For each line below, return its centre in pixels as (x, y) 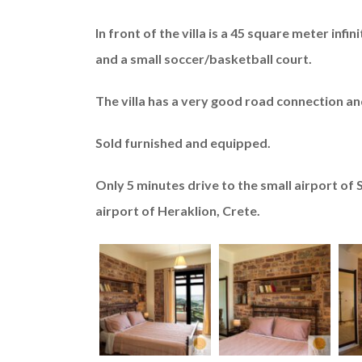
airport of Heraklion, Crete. (178, 211)
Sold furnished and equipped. (183, 143)
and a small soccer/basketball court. (204, 59)
